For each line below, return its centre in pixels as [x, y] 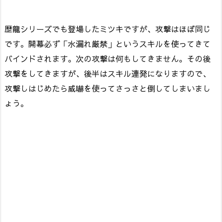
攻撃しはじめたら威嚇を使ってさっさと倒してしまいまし [108, 88]
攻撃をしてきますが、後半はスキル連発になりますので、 [108, 74]
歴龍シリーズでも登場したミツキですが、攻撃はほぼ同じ [108, 29]
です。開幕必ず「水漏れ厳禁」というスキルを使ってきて [108, 44]
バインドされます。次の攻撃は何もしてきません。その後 [108, 59]
